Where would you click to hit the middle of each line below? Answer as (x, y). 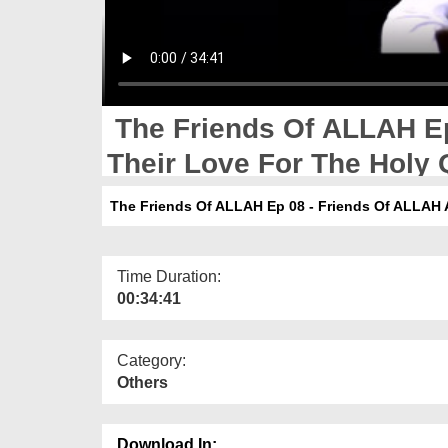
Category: (151, 360)
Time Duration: (169, 276)
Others (142, 382)
